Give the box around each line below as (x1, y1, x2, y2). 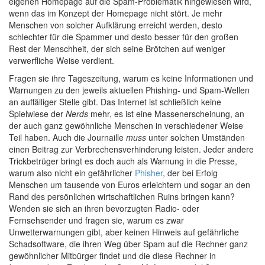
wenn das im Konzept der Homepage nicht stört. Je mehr (9, 7, 222, 19)
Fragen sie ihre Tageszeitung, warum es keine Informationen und (9, 72, 253, 84)
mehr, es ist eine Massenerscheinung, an (88, 108, 244, 119)
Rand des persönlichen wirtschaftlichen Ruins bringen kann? (9, 190, 235, 202)
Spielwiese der (9, 108, 66, 119)
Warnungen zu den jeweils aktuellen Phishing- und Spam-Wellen (9, 84, 250, 96)
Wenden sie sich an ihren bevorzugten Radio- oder (9, 202, 199, 214)
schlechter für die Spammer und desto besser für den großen (9, 31, 238, 43)
